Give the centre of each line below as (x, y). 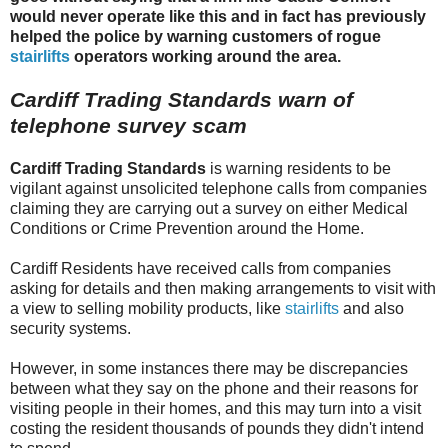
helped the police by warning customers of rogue (195, 37)
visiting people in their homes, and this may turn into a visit (215, 409)
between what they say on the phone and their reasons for (214, 389)
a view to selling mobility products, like (147, 309)
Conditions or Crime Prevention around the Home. (187, 229)
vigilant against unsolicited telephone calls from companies (218, 189)
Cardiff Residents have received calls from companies (200, 269)
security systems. (70, 329)
